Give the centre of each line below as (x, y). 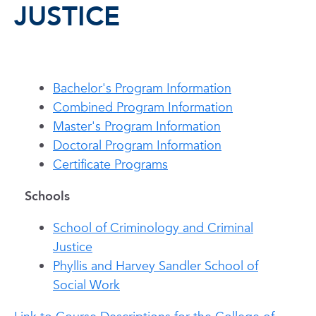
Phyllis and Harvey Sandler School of (156, 266)
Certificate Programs (110, 165)
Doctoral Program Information (137, 146)
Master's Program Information (137, 127)
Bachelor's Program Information (142, 89)
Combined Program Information (143, 108)
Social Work (86, 285)
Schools (47, 196)
